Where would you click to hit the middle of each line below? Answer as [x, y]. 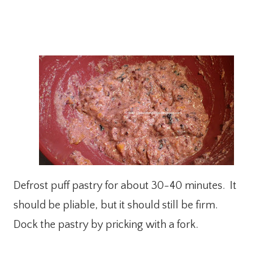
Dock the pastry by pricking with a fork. [106, 225]
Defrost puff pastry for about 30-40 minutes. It [125, 186]
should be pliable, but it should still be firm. [116, 205]
